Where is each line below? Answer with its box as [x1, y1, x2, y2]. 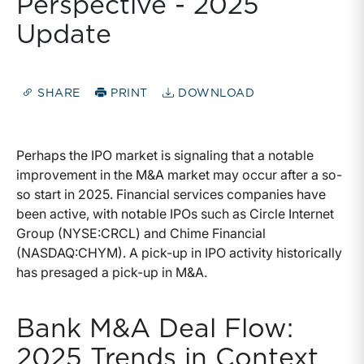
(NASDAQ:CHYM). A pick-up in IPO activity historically [16, 245, 342, 262]
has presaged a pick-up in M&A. [16, 264, 210, 281]
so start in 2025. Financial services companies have [16, 186, 326, 203]
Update [16, 22, 111, 48]
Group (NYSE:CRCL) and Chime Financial [16, 225, 266, 242]
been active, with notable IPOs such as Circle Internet [16, 206, 334, 223]
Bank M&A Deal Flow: [16, 316, 293, 343]
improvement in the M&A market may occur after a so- [16, 167, 342, 184]
